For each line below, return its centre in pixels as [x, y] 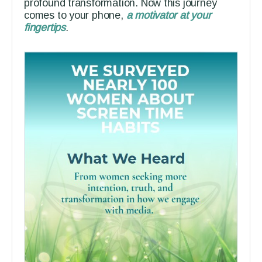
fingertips [45, 28]
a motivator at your [168, 15]
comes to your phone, [75, 15]
